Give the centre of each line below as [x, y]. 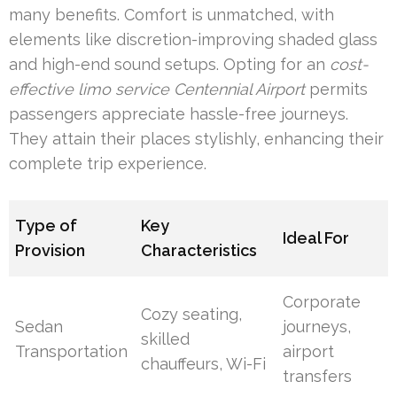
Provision [51, 250]
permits [336, 89]
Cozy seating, [192, 314]
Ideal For [316, 237]
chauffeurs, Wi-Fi [204, 363]
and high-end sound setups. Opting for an [169, 64]
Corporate [322, 301]
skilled [166, 339]
